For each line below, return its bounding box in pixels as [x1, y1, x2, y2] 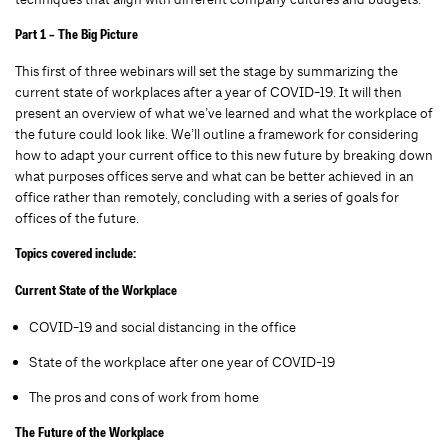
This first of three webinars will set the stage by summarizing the [15, 62, 398, 81]
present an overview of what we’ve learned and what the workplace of [15, 104, 433, 123]
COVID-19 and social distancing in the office [29, 318, 296, 337]
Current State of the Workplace [15, 285, 177, 300]
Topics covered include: [15, 248, 136, 263]
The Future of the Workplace [15, 427, 164, 442]
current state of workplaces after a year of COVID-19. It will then [15, 83, 402, 102]
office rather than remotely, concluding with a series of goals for [15, 188, 399, 207]
